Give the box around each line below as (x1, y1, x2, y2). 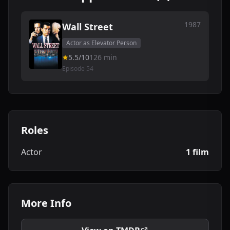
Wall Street (62, 21, 113, 33)
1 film (186, 146, 209, 158)
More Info (21, 196, 71, 210)
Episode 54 (62, 64, 93, 73)
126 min (89, 52, 117, 62)
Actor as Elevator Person (66, 39, 137, 47)
